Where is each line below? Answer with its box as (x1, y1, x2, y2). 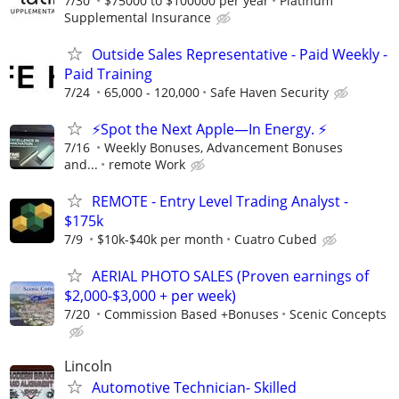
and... (64, 155, 98, 173)
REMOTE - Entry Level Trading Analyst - (92, 191, 348, 212)
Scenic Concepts (289, 305, 387, 323)
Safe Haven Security (210, 83, 329, 101)
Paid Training (64, 63, 152, 84)
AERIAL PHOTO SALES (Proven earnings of (92, 266, 369, 287)
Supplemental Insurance (64, 8, 211, 26)
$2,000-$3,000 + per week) (64, 286, 236, 306)
